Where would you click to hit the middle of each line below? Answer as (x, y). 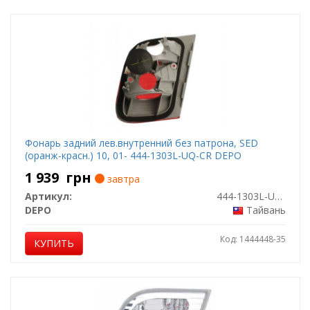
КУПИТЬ (54, 243)
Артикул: (48, 196)
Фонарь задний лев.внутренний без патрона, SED (141, 143)
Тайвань (266, 210)
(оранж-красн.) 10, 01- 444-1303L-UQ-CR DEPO (133, 155)
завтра (122, 179)
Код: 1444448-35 (253, 239)
